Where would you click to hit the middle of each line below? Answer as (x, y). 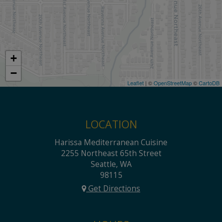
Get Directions (113, 189)
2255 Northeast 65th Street (111, 154)
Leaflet (136, 83)
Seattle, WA (111, 165)
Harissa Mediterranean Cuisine (111, 143)
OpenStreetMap (173, 83)
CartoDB (209, 83)
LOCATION (111, 124)
